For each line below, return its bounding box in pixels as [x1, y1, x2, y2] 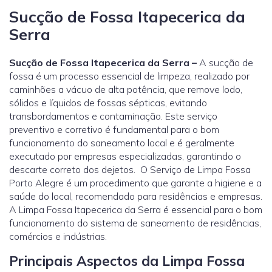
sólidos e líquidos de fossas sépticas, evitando [9, 97, 207, 109]
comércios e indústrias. [9, 230, 107, 242]
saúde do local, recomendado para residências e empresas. [9, 190, 262, 202]
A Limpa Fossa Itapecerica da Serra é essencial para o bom [9, 203, 262, 216]
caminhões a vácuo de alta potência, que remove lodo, [9, 83, 242, 95]
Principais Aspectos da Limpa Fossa [9, 252, 245, 270]
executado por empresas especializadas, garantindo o [9, 150, 241, 162]
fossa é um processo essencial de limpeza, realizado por [9, 70, 250, 82]
